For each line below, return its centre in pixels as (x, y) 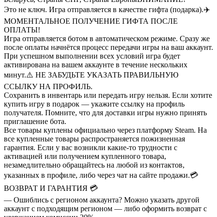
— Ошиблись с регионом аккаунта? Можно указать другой (102, 200)
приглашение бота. (35, 121)
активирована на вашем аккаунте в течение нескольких (96, 64)
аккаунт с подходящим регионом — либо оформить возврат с (105, 208)
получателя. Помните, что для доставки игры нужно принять (105, 112)
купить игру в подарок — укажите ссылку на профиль (94, 104)
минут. (15, 75)
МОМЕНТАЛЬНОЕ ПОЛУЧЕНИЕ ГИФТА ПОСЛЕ (91, 21)
